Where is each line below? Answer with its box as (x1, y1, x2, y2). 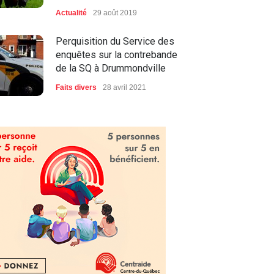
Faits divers (56, 83, 97, 92)
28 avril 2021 (103, 83, 146, 92)
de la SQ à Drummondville (56, 62, 166, 75)
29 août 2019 (93, 9, 137, 18)
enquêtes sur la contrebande (56, 49, 177, 61)
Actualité (56, 9, 87, 18)
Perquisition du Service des (56, 35, 174, 48)
